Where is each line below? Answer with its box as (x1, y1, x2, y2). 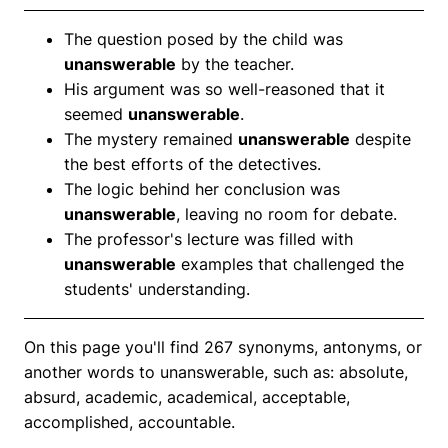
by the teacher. (176, 53, 294, 74)
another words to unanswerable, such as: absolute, (24, 361, 408, 382)
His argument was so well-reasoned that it (64, 78, 385, 99)
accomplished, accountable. (24, 411, 235, 432)
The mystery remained (64, 128, 238, 149)
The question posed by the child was (64, 28, 343, 49)
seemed (64, 103, 128, 124)
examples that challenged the (176, 253, 404, 274)
